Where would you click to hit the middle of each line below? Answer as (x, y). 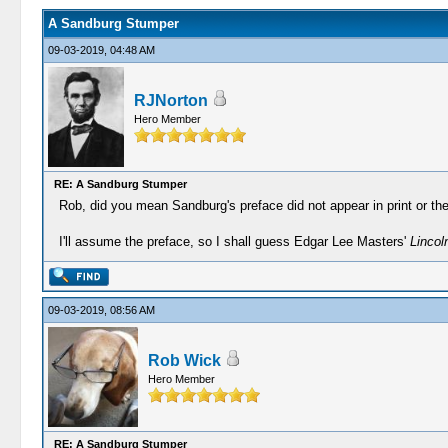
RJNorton (170, 100)
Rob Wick (184, 360)
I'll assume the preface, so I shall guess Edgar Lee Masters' (234, 241)
